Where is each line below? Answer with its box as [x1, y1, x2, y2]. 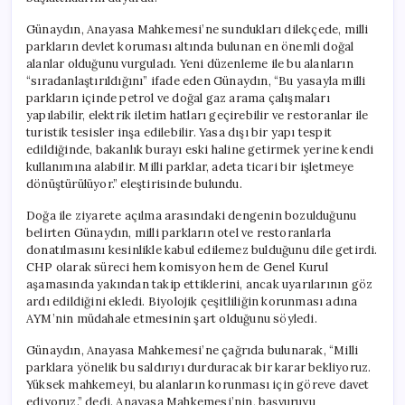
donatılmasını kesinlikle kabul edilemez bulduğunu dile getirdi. [26, 241, 378, 258]
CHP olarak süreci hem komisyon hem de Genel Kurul [26, 259, 328, 275]
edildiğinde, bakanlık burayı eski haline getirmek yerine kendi [26, 141, 374, 157]
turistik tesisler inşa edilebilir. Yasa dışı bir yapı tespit [26, 124, 332, 140]
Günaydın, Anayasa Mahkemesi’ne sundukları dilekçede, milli [26, 21, 369, 37]
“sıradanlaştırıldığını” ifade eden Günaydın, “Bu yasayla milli [26, 72, 366, 89]
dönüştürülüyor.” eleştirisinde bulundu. [26, 175, 242, 192]
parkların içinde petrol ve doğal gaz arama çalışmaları [26, 89, 330, 106]
